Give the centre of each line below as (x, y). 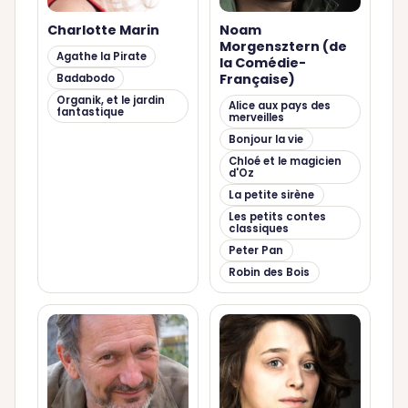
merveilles (257, 117)
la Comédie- (262, 62)
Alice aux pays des (280, 105)
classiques (259, 228)
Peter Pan (256, 250)
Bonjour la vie (266, 139)
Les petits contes (278, 216)
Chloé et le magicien (286, 161)
